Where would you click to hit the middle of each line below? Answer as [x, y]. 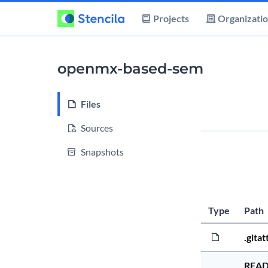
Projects [171, 18]
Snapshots [102, 152]
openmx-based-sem [130, 68]
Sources [97, 128]
